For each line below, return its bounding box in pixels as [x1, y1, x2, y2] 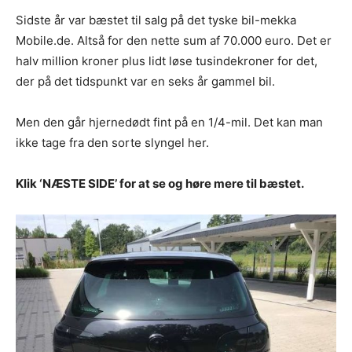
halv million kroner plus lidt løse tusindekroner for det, [16, 53, 317, 69]
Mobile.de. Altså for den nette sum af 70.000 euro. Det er [16, 33, 332, 49]
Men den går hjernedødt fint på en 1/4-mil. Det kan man [16, 115, 323, 130]
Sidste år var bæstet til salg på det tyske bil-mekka [16, 13, 296, 28]
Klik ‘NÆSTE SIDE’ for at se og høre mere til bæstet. [16, 176, 304, 192]
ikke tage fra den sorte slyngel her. [16, 135, 209, 151]
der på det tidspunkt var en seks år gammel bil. [16, 74, 275, 90]
